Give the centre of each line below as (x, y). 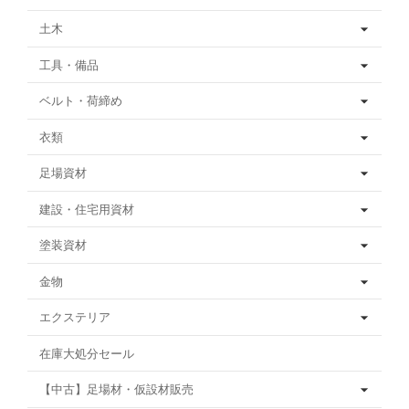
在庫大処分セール (87, 353)
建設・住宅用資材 (87, 209)
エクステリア (75, 318)
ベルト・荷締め (81, 101)
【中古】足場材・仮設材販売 (116, 390)
